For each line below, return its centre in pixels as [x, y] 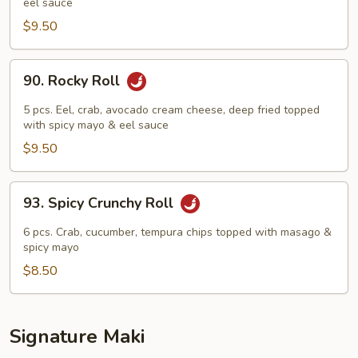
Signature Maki [77, 336]
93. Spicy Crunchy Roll [100, 203]
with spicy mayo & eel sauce [96, 125]
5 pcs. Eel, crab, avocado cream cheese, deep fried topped [171, 110]
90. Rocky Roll [74, 81]
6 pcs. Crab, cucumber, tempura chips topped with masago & [177, 232]
